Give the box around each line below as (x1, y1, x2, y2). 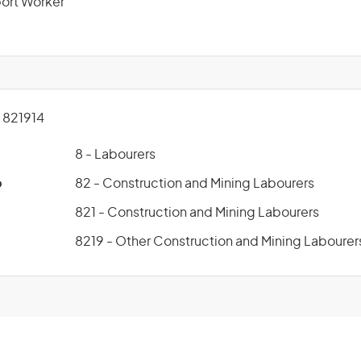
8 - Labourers (75, 148, 156, 161)
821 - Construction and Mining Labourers (75, 206, 319, 219)
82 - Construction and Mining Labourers (75, 177, 314, 190)
